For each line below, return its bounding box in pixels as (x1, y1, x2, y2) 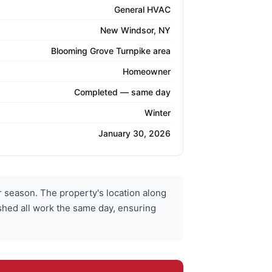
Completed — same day (74, 87, 171, 98)
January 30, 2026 (98, 128, 171, 139)
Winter (144, 107, 171, 118)
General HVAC (114, 4, 171, 15)
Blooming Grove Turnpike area (51, 46, 171, 56)
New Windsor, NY (100, 25, 171, 36)
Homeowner (123, 66, 171, 77)
